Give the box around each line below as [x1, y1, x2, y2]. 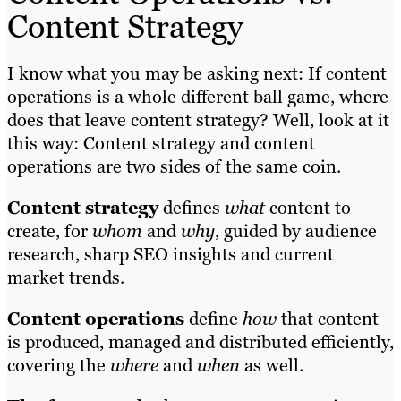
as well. [240, 353, 303, 377]
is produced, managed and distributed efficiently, [7, 329, 394, 354]
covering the [7, 353, 110, 377]
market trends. [7, 265, 124, 289]
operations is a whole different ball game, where [7, 84, 388, 108]
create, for [7, 218, 92, 243]
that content [277, 306, 379, 330]
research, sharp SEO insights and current [7, 242, 334, 266]
